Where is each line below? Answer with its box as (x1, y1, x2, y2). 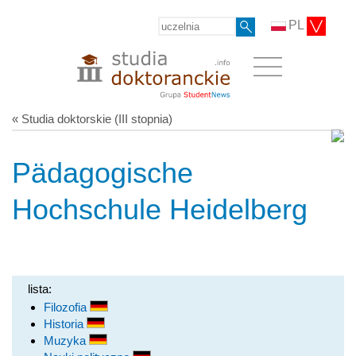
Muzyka (44, 333, 89, 347)
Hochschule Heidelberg (12, 192, 308, 226)
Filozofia (44, 300, 90, 314)
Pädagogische (12, 156, 193, 189)
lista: (28, 281, 52, 296)
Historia (44, 316, 87, 331)
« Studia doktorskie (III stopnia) (12, 111, 172, 126)
